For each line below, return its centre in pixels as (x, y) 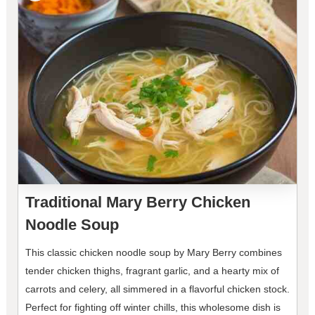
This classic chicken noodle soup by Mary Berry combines (153, 253)
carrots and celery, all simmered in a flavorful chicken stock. (157, 289)
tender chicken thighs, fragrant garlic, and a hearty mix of (152, 271)
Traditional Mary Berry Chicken (137, 202)
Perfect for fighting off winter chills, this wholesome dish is (153, 308)
